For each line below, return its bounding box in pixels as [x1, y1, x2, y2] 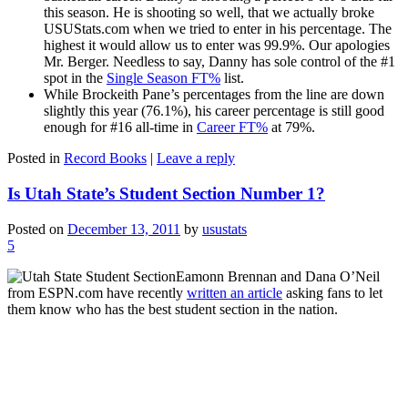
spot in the [44, 70, 107, 87]
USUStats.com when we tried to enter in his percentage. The [44, 21, 392, 37]
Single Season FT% [107, 70, 220, 87]
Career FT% [197, 119, 268, 136]
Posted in [7, 150, 60, 167]
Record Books [64, 150, 147, 167]
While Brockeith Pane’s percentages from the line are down [44, 87, 384, 103]
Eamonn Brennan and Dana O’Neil [176, 268, 380, 284]
